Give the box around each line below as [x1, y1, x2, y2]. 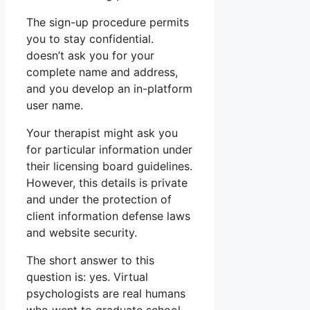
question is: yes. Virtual [26, 270, 148, 284]
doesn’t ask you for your [26, 48, 154, 63]
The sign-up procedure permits [26, 15, 189, 30]
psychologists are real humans [26, 286, 185, 301]
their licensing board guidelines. [26, 159, 192, 174]
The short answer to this [26, 253, 154, 268]
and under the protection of [26, 192, 172, 207]
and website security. [26, 226, 137, 240]
